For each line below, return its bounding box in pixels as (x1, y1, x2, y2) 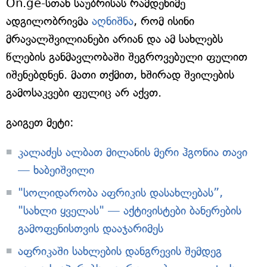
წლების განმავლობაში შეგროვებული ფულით (6, 50, 247, 64)
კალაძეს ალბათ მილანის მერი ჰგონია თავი (18, 145, 247, 160)
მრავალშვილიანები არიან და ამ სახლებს (6, 32, 223, 46)
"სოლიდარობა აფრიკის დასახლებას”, (18, 186, 223, 200)
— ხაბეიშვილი (18, 163, 94, 178)
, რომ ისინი (133, 14, 194, 29)
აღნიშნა (92, 14, 133, 29)
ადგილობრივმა (6, 14, 92, 29)
